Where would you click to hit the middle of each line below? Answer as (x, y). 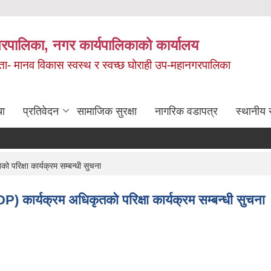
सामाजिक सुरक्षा (107, 111)
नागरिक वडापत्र (186, 111)
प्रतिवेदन (41, 111)
